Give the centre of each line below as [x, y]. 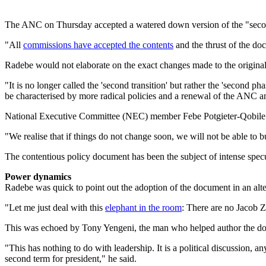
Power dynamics [38, 177]
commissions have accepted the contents [98, 45]
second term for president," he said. [71, 259]
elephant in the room [143, 208]
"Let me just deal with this [55, 208]
